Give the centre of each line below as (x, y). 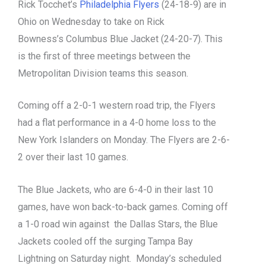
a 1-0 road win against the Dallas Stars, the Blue (118, 224)
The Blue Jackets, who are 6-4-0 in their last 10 (115, 189)
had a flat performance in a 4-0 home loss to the (117, 123)
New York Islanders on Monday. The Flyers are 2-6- (124, 140)
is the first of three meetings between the (104, 56)
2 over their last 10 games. (73, 157)
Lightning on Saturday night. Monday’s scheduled (120, 258)
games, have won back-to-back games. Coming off (123, 207)
